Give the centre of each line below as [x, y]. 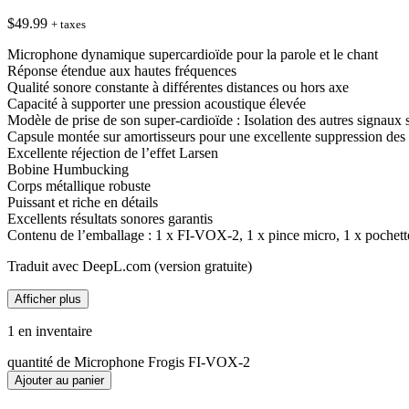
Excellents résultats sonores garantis [110, 218]
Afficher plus [48, 299]
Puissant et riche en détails [83, 202]
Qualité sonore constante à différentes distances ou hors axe [178, 87]
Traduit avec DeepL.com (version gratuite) [130, 266]
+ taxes [68, 24]
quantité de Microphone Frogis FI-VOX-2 [129, 362]
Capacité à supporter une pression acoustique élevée [157, 103]
